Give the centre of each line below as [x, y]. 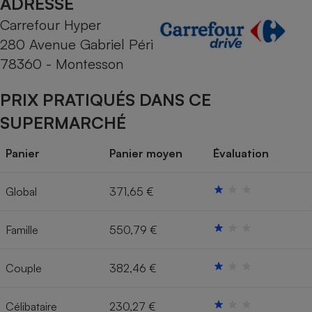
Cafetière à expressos [237, 23]
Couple [24, 268]
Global [21, 192]
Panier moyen [146, 154]
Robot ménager [237, 163]
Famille [22, 230]
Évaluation [241, 154]
